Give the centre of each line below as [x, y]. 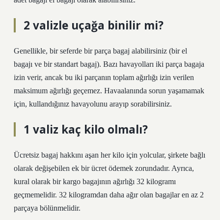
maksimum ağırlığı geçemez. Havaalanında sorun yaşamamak [109, 91]
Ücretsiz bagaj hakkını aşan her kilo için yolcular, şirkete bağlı [110, 155]
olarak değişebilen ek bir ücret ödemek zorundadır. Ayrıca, [104, 168]
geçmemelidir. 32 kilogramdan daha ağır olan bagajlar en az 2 [109, 195]
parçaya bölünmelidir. [47, 208]
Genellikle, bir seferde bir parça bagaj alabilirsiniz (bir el [100, 51]
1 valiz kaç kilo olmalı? [86, 129]
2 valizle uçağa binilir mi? [94, 25]
